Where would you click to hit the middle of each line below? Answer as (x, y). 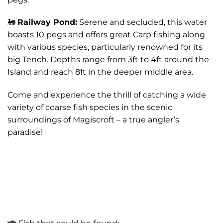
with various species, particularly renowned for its (105, 47)
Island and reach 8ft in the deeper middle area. (100, 72)
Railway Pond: (47, 22)
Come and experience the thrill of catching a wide (107, 95)
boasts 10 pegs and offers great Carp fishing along (106, 35)
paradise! (25, 132)
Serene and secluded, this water (142, 22)
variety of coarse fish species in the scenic (90, 108)
